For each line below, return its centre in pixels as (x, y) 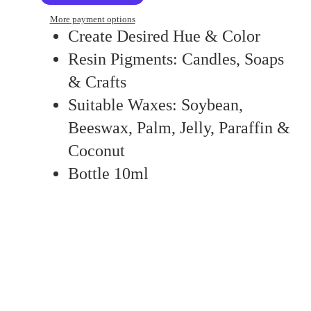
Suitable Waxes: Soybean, (155, 105)
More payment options (92, 19)
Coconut (99, 151)
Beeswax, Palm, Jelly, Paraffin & (179, 128)
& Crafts (99, 82)
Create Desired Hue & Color (166, 36)
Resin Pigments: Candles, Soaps (176, 59)
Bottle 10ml (110, 174)
